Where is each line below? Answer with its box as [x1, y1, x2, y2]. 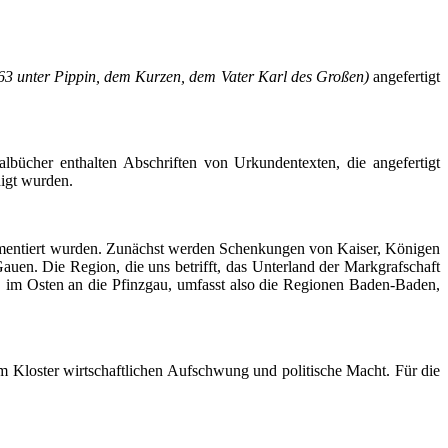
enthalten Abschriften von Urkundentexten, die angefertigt [53, 154, 441, 172]
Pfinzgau [111, 276, 168, 294]
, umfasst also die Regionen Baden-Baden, [167, 276, 440, 294]
